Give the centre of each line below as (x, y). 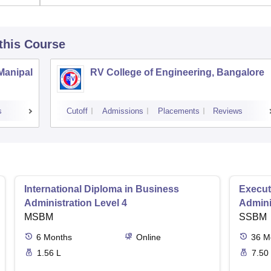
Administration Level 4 (76, 203)
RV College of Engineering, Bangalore (177, 72)
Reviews (228, 111)
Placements (179, 111)
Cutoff (77, 111)
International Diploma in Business (102, 189)
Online (148, 237)
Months (58, 237)
